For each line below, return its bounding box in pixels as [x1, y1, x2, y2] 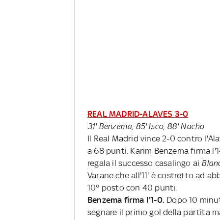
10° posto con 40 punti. [87, 183, 177, 193]
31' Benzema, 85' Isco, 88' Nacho [87, 121, 204, 132]
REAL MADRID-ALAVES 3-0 [87, 109, 189, 119]
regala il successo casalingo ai [87, 158, 202, 168]
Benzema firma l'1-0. [87, 195, 165, 205]
